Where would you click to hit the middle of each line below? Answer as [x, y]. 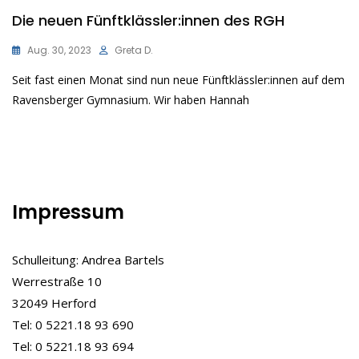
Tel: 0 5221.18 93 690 [73, 325]
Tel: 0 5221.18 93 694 [73, 347]
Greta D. [134, 50]
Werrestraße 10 [57, 282]
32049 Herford [54, 303]
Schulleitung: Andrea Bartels [88, 260]
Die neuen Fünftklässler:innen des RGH [148, 21]
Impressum [68, 212]
